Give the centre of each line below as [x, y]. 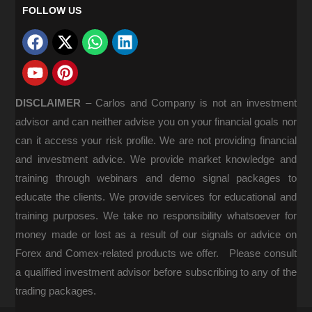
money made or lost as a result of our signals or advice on [156, 234]
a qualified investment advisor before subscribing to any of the [156, 272]
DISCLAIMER [50, 102]
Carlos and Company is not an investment [196, 102]
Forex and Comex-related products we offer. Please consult [156, 253]
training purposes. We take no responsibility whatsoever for [156, 215]
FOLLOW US [52, 10]
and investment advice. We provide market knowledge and [156, 159]
